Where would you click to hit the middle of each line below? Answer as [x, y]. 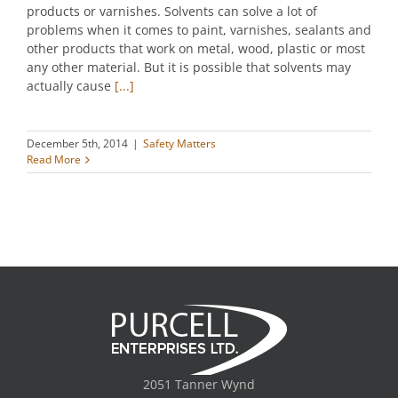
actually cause [71, 86]
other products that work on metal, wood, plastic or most [196, 49]
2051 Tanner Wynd [199, 385]
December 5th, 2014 [77, 144]
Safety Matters [179, 144]
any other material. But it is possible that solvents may [189, 68]
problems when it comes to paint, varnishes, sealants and [199, 30]
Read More [54, 160]
